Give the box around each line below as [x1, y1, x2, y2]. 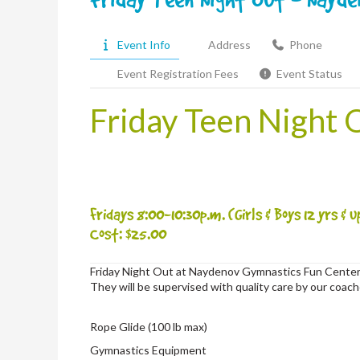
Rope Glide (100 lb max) [90, 319, 208, 333]
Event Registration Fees [117, 66, 239, 80]
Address [208, 37, 251, 51]
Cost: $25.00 [90, 223, 166, 243]
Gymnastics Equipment [90, 342, 207, 357]
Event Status [276, 66, 342, 80]
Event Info [117, 37, 170, 51]
